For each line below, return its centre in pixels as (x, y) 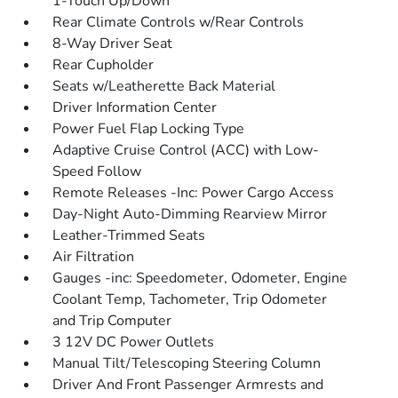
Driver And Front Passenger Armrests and (188, 385)
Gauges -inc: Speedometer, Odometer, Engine (200, 278)
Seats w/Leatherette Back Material (164, 86)
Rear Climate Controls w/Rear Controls (179, 22)
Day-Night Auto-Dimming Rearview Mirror (190, 214)
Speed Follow (97, 171)
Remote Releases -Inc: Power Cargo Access (194, 193)
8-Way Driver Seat (113, 44)
